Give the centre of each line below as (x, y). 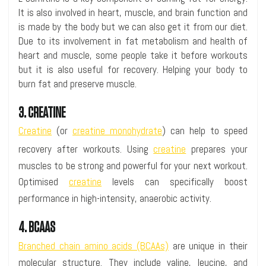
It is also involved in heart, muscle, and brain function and (133, 13)
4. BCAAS (37, 228)
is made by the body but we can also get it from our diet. (133, 27)
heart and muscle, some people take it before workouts (133, 56)
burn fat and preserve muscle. (78, 84)
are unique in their (208, 246)
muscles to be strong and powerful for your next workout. (133, 166)
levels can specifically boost (175, 182)
